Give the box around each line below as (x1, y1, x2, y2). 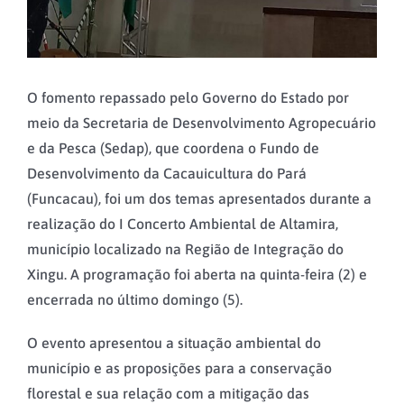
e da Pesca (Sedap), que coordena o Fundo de (27, 139, 319, 156)
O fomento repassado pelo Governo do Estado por (27, 88, 349, 106)
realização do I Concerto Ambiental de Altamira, (27, 215, 338, 232)
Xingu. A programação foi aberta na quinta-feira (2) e (27, 265, 367, 282)
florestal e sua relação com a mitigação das (27, 384, 309, 401)
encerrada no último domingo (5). (27, 290, 243, 308)
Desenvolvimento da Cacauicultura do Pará (27, 164, 307, 181)
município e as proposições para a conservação (27, 359, 332, 376)
